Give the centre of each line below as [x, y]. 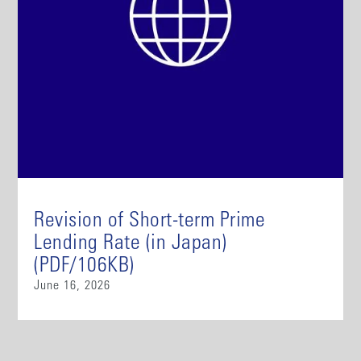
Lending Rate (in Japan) [131, 245]
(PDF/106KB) [84, 267]
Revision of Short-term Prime [150, 222]
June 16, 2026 [73, 286]
